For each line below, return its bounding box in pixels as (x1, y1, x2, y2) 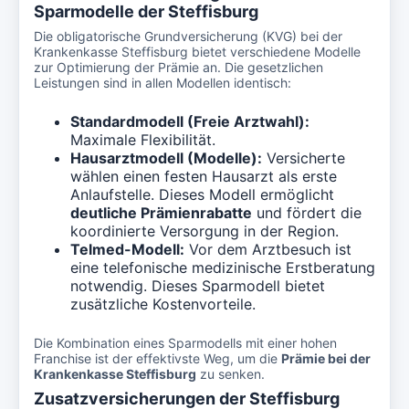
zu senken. (196, 366, 265, 382)
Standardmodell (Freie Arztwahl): (70, 112, 309, 131)
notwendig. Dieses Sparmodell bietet (70, 277, 325, 295)
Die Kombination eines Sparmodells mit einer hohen (34, 335, 337, 351)
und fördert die (252, 204, 362, 222)
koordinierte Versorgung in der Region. (70, 222, 339, 240)
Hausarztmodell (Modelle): (70, 149, 262, 167)
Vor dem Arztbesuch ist (184, 240, 351, 258)
